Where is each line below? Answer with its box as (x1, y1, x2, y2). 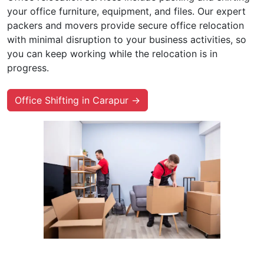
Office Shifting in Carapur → (15, 94, 140, 106)
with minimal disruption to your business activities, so (7, 33, 246, 45)
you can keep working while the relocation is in (7, 47, 217, 60)
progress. (7, 61, 49, 74)
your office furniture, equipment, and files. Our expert (7, 5, 246, 17)
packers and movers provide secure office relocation (7, 19, 244, 31)
